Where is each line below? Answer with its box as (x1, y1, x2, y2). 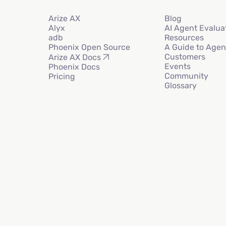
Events (164, 62, 191, 72)
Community (164, 71, 209, 81)
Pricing (48, 72, 75, 82)
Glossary (164, 81, 197, 91)
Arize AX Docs (48, 52, 101, 62)
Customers (164, 52, 206, 62)
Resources (164, 33, 204, 43)
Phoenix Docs (48, 62, 100, 72)
